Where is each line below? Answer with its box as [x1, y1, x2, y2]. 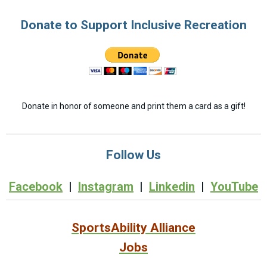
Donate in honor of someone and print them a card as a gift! [21, 101, 246, 111]
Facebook [9, 179, 63, 194]
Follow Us [106, 148, 161, 162]
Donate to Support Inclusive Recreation [20, 18, 247, 32]
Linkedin [149, 179, 195, 194]
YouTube [210, 179, 258, 194]
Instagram [78, 179, 133, 194]
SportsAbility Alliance [72, 221, 195, 235]
